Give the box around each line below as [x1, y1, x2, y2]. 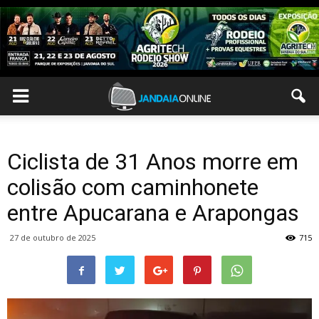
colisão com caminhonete [7, 174, 258, 201]
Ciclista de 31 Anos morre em [7, 148, 298, 175]
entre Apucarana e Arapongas [7, 199, 299, 226]
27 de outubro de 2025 [10, 232, 95, 243]
